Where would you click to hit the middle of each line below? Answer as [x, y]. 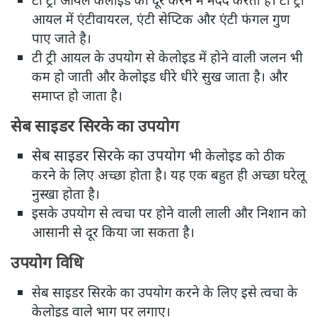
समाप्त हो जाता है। [77, 95]
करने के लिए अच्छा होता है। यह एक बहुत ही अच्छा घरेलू [169, 174]
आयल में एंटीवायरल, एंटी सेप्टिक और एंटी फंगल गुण [161, 18]
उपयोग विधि [47, 262]
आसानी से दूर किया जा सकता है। [113, 231]
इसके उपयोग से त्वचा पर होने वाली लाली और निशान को [169, 212]
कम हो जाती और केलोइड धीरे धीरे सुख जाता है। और [160, 76]
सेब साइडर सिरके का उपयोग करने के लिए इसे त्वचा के [165, 292]
